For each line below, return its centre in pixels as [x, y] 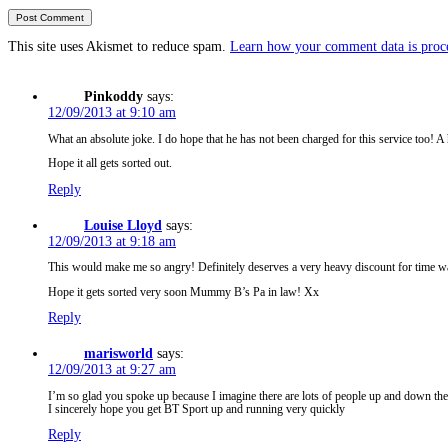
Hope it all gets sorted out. [110, 164]
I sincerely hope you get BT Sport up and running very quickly [196, 409]
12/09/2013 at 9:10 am [112, 113]
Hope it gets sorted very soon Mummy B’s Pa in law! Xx [183, 292]
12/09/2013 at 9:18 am [112, 241]
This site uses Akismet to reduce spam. [119, 47]
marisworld [118, 354]
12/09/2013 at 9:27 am [112, 370]
